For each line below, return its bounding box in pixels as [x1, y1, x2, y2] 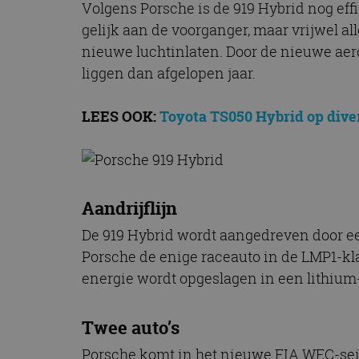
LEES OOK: [82, 106, 159, 127]
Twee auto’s [82, 315, 179, 340]
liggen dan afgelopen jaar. [82, 63, 256, 83]
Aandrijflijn [82, 196, 177, 220]
